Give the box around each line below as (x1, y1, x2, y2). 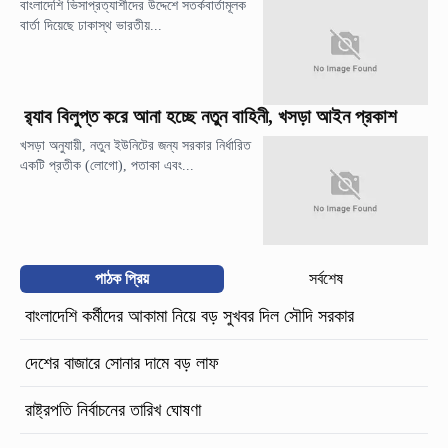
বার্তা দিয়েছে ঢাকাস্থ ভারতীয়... (20, 17, 162, 33)
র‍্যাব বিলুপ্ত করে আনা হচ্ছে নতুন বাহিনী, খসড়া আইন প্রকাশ (24, 106, 397, 127)
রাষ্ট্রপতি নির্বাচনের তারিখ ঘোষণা (25, 400, 206, 421)
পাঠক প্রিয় (95, 270, 149, 288)
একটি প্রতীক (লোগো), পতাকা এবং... (20, 158, 194, 173)
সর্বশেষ (309, 270, 343, 288)
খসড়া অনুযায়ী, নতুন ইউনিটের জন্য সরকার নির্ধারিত (20, 138, 251, 153)
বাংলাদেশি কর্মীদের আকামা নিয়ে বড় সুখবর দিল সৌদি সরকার (25, 306, 354, 327)
